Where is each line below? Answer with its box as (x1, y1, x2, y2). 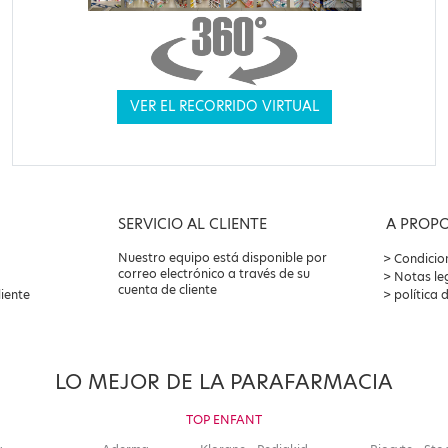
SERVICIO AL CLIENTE (117, 214, 267, 235)
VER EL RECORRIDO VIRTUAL (129, 97, 319, 117)
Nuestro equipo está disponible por (117, 249, 327, 267)
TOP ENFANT (185, 411, 262, 429)
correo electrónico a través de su (117, 265, 310, 283)
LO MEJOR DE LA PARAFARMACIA (55, 368, 393, 397)
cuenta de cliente (117, 281, 217, 299)
